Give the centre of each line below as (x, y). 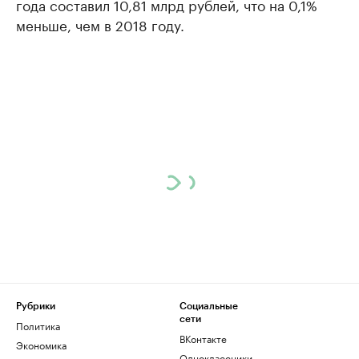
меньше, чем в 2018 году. (100, 24)
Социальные (209, 306)
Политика (38, 325)
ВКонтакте (203, 338)
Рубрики (36, 306)
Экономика (41, 344)
